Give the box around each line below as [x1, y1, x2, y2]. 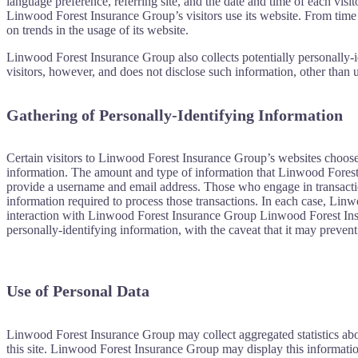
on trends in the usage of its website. [6, 23, 189, 38]
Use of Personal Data [6, 282, 149, 300]
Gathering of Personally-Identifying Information [6, 105, 343, 124]
